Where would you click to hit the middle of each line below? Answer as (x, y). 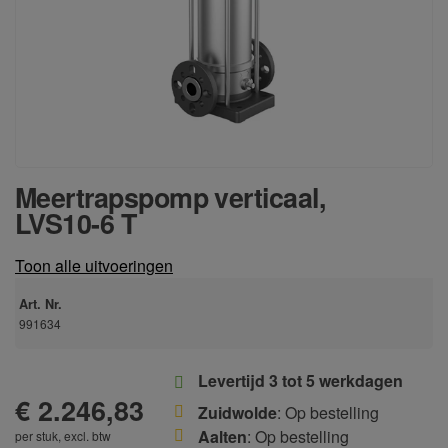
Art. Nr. (40, 304)
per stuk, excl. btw (63, 435)
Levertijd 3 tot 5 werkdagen (300, 380)
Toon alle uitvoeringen (94, 265)
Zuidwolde (237, 412)
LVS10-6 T (76, 223)
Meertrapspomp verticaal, (170, 197)
